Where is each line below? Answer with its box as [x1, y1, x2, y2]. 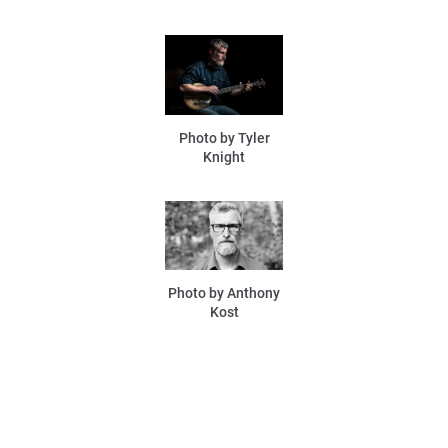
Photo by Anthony [168, 284, 280, 301]
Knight [203, 148, 245, 165]
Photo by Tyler [178, 129, 270, 146]
